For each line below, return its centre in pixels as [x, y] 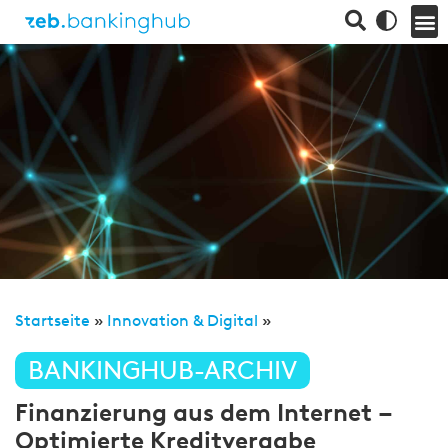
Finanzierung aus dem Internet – [204, 412]
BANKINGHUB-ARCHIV [162, 370]
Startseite [52, 320]
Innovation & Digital [182, 320]
